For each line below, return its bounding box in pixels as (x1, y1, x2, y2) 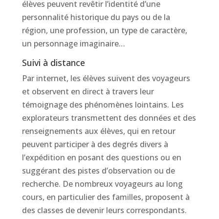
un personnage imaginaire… (22, 38, 125, 49)
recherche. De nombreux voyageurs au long (22, 178, 183, 189)
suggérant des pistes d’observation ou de (22, 165, 175, 176)
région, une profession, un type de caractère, (22, 25, 187, 36)
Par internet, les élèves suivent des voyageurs (22, 73, 190, 84)
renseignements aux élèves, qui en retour (22, 126, 175, 136)
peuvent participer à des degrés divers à (22, 139, 168, 150)
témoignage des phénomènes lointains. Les (22, 99, 184, 110)
